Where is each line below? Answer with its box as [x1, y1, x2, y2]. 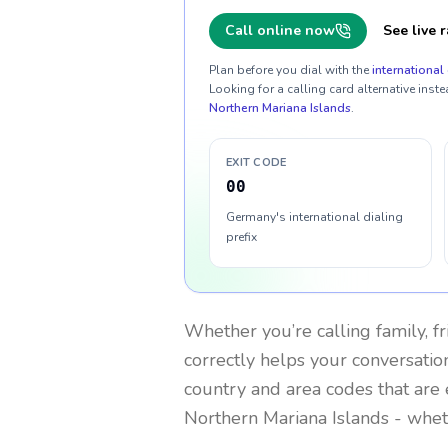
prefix [226, 229, 257, 245]
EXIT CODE [226, 155, 287, 170]
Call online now [225, 21, 335, 40]
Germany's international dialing [226, 209, 403, 225]
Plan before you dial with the [209, 62, 369, 78]
